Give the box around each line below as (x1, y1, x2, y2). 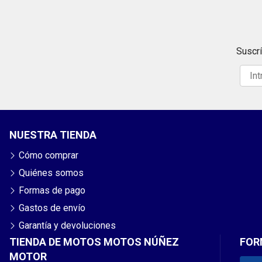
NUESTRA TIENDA (9, 128, 96, 141)
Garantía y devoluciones (19, 219, 116, 231)
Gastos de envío (19, 202, 85, 213)
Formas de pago (19, 184, 85, 196)
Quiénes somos (19, 167, 84, 178)
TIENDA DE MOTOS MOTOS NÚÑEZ (9, 235, 179, 248)
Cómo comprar (19, 149, 78, 161)
